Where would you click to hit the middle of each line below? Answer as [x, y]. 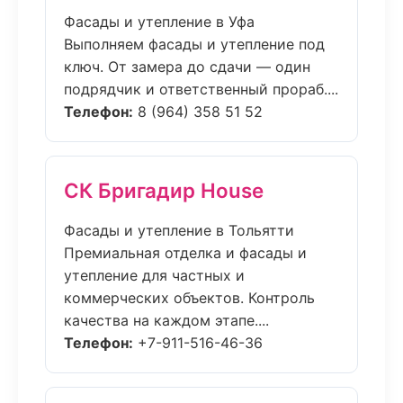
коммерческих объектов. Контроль [189, 298]
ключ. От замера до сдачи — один [187, 67]
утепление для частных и [154, 275]
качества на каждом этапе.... [166, 320]
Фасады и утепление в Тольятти [179, 230]
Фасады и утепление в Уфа [159, 22]
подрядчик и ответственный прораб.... [201, 89]
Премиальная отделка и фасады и [185, 253]
